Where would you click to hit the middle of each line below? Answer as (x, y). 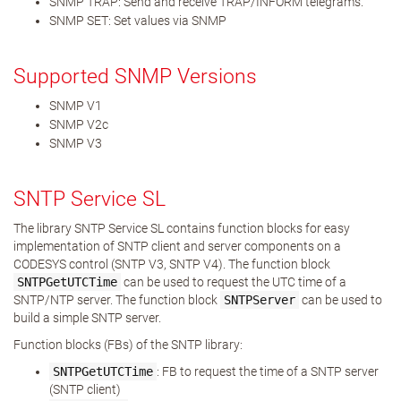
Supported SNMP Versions (135, 77)
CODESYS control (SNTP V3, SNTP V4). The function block (172, 264)
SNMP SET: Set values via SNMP (138, 21)
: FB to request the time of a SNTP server (268, 371)
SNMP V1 (76, 106)
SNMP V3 (76, 143)
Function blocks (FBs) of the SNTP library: (128, 345)
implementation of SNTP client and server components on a (177, 246)
